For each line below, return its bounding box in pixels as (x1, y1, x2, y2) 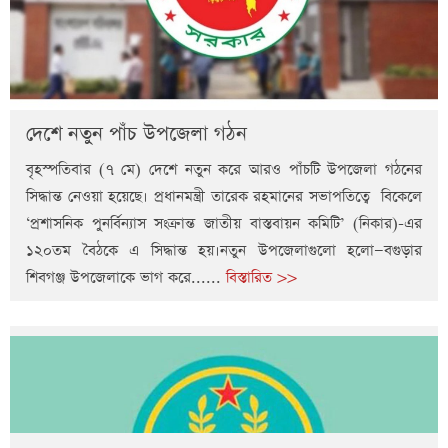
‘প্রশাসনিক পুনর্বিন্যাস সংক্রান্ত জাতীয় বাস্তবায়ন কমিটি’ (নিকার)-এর (26, 213, 422, 235)
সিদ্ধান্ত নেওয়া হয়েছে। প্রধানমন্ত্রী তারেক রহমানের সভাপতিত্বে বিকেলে (26, 186, 422, 208)
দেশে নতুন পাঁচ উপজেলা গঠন (26, 120, 247, 149)
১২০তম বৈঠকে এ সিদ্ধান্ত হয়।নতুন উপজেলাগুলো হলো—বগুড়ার (26, 240, 422, 262)
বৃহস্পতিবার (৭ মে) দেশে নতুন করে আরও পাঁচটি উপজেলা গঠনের (26, 159, 422, 181)
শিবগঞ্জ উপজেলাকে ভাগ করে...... (26, 267, 226, 289)
